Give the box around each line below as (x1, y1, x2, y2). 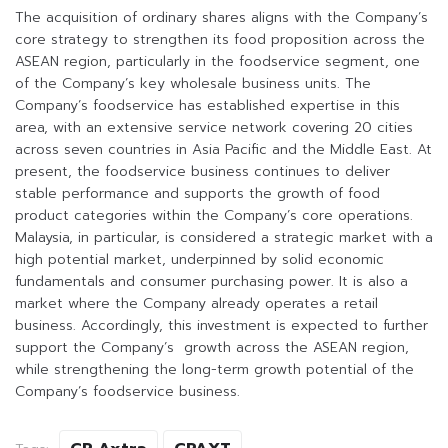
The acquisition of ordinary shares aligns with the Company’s (15, 7, 428, 29)
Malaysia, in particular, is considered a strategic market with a (15, 227, 433, 249)
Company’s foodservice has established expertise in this (15, 95, 400, 117)
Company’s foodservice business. (15, 381, 240, 403)
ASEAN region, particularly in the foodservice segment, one (15, 51, 420, 73)
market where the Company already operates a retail (15, 293, 378, 315)
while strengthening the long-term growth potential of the (15, 359, 414, 381)
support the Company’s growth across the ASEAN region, (15, 337, 409, 359)
